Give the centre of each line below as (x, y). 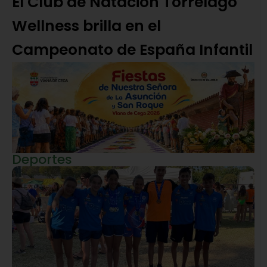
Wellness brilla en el (86, 26)
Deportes (42, 159)
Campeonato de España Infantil (132, 50)
